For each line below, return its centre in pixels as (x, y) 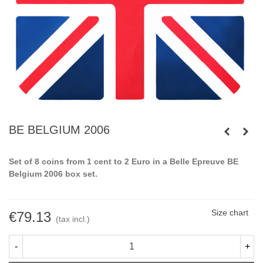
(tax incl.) (73, 219)
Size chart (230, 213)
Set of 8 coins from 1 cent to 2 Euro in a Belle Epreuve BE (124, 161)
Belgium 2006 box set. (53, 174)
